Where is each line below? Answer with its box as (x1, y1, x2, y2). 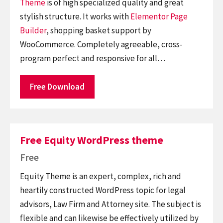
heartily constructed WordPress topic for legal (20, 185, 186, 196)
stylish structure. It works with (20, 10, 130, 22)
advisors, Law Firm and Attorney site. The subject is (20, 199, 201, 210)
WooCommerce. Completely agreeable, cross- (20, 38, 183, 50)
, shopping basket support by (46, 24, 151, 36)
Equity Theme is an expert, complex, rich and (20, 171, 181, 182)
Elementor (130, 10, 169, 22)
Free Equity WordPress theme (20, 132, 163, 147)
